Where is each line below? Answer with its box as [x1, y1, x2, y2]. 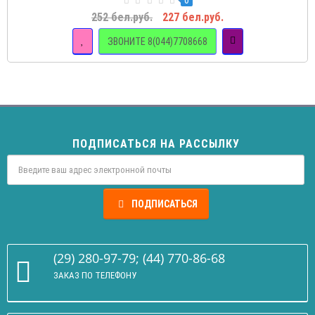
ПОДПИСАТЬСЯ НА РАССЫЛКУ [72, 137, 240, 151]
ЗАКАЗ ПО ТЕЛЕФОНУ [53, 270, 136, 281]
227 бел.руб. [162, 11, 224, 25]
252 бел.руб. [91, 11, 153, 25]
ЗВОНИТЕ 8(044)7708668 [107, 35, 207, 47]
